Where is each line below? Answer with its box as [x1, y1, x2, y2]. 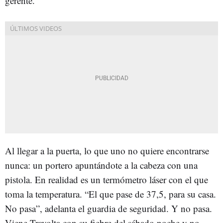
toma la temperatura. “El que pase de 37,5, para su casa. [5, 187, 216, 200]
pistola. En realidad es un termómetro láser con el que [5, 173, 208, 186]
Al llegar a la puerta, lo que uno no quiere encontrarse [5, 144, 209, 157]
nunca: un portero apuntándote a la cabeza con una [5, 158, 198, 171]
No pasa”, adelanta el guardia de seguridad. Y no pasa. [5, 202, 212, 215]
